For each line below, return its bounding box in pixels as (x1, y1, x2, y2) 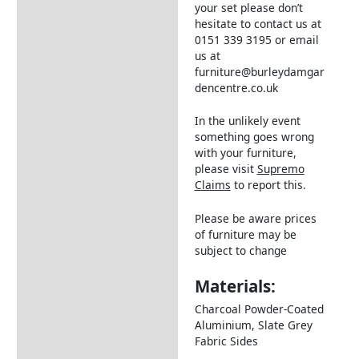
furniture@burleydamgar (194, 63, 325, 79)
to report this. (230, 177, 306, 193)
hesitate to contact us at (194, 15, 321, 31)
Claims (194, 177, 231, 193)
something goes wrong (194, 129, 314, 145)
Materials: (194, 275, 276, 298)
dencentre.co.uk (194, 79, 278, 95)
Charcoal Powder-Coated (194, 301, 324, 317)
